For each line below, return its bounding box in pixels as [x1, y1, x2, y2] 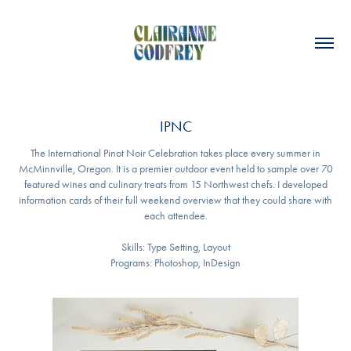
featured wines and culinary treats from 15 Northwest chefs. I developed [24, 177, 327, 191]
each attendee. [143, 208, 208, 223]
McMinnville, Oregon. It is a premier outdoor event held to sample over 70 [18, 161, 333, 175]
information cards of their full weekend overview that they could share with [19, 193, 332, 207]
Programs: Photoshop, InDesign [110, 255, 241, 270]
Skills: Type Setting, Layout [121, 240, 230, 254]
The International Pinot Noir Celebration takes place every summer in [31, 146, 320, 160]
